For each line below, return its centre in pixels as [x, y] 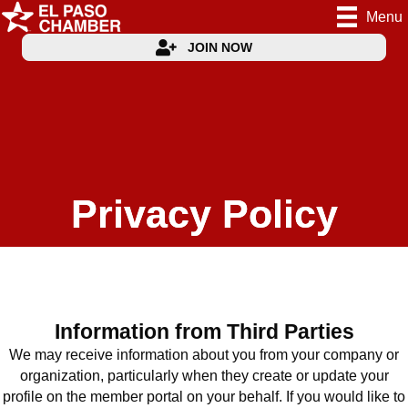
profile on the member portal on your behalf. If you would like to [204, 397]
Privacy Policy [204, 214]
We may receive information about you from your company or [204, 355]
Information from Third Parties [204, 331]
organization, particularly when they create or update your [204, 376]
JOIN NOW [220, 48]
